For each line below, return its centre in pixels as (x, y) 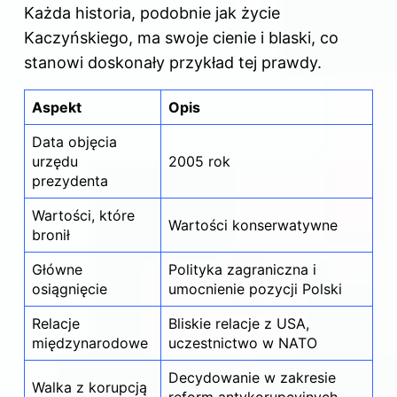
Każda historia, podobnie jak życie (152, 13)
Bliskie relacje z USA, (239, 324)
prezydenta (70, 181)
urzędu (55, 162)
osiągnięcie (70, 289)
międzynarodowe (90, 343)
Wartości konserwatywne (253, 226)
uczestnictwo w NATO (243, 343)
